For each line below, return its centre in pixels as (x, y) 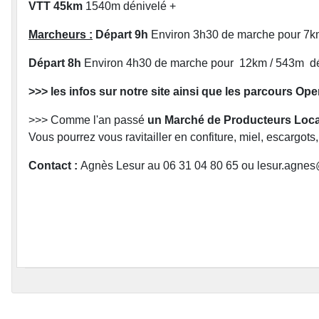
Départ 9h (122, 35)
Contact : (54, 166)
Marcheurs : (61, 35)
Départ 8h (56, 63)
